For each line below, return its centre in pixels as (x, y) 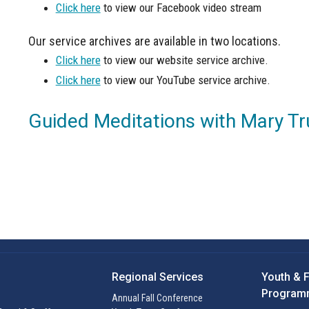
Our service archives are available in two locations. (154, 41)
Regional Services (157, 277)
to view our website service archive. (184, 60)
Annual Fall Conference (157, 298)
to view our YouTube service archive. (185, 80)
